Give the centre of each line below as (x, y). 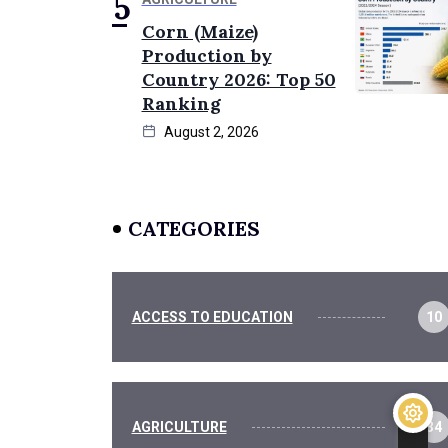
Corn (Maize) (199, 32)
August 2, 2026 (209, 132)
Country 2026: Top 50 (238, 80)
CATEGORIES (193, 229)
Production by (206, 56)
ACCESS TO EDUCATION (212, 316)
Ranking (181, 104)
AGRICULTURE (179, 426)
